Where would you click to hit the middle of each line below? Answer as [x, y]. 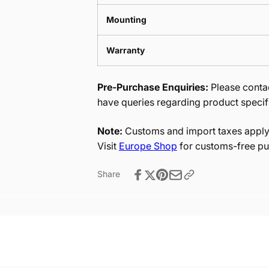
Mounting [126, 19]
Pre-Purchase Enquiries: [153, 87]
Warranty [125, 50]
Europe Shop [148, 146]
